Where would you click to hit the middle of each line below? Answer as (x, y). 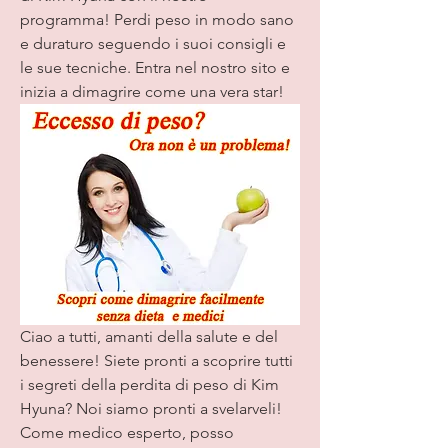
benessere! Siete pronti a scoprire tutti (156, 360)
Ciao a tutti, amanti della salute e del (149, 336)
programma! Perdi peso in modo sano (157, 20)
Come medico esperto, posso (127, 432)
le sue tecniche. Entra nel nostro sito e (155, 68)
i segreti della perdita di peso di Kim (149, 384)
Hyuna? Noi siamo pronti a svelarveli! (151, 408)
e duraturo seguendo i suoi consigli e (153, 44)
